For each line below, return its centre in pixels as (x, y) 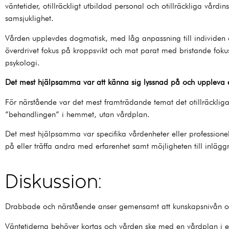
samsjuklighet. (29, 18)
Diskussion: (53, 180)
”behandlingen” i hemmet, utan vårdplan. (77, 114)
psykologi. (22, 62)
